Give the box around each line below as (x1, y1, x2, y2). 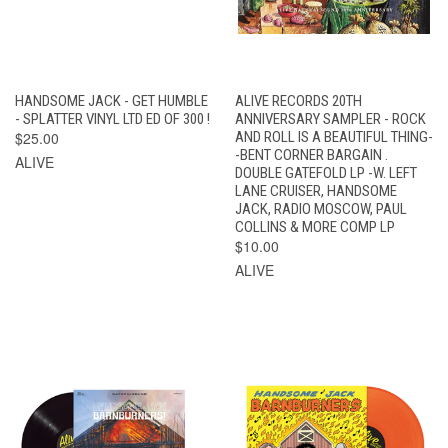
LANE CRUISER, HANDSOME (234, 181, 397, 200)
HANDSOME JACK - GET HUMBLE (15, 91, 208, 110)
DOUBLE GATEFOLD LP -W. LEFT (234, 163, 417, 182)
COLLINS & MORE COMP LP (234, 217, 395, 236)
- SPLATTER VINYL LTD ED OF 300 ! (15, 109, 210, 128)
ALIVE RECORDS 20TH (234, 91, 362, 110)
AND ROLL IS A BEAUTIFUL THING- (234, 127, 433, 146)
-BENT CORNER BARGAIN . (234, 145, 388, 164)
